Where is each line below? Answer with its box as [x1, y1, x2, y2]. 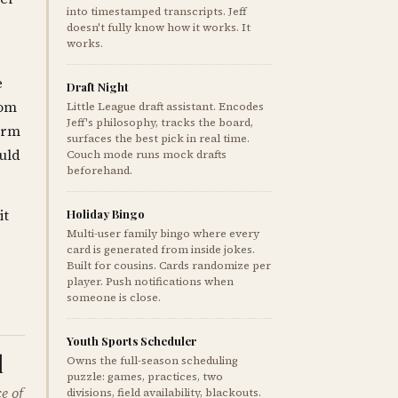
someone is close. [67, 291, 162, 305]
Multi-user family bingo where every [67, 227, 260, 241]
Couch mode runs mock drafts [67, 147, 227, 162]
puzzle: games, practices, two [67, 370, 224, 384]
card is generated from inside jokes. [67, 243, 256, 257]
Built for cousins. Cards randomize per [67, 259, 272, 273]
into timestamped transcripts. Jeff [67, 4, 247, 19]
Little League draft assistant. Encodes [67, 99, 265, 114]
